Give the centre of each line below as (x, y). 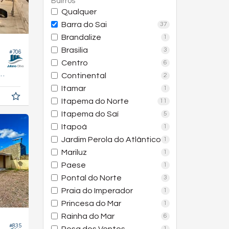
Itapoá (74, 127)
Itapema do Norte (95, 101)
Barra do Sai (84, 25)
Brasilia (74, 50)
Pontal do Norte (91, 178)
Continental (84, 76)
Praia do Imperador (97, 191)
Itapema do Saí (90, 114)
